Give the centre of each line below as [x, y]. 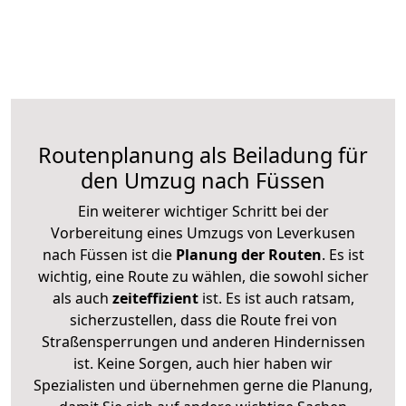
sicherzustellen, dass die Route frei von [203, 319]
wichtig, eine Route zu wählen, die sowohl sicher [203, 276]
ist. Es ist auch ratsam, [276, 298]
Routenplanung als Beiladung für [203, 155]
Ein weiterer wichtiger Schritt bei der [203, 211]
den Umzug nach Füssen [203, 180]
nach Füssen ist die [107, 254]
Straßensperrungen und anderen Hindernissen [203, 341]
